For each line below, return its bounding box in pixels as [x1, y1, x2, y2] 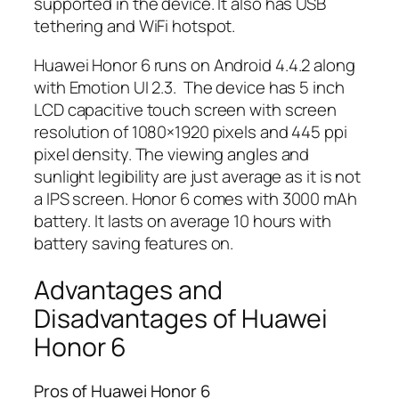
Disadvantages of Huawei [34, 300, 328, 336]
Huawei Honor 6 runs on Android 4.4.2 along [34, 53, 355, 77]
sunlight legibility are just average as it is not [34, 164, 362, 188]
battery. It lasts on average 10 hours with [34, 208, 331, 232]
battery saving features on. [34, 231, 234, 255]
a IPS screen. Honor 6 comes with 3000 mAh [34, 186, 357, 210]
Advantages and [34, 272, 223, 307]
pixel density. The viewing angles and [34, 142, 310, 166]
